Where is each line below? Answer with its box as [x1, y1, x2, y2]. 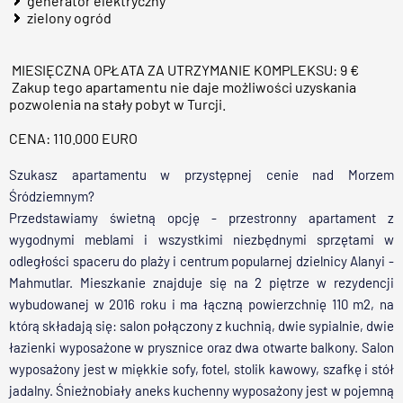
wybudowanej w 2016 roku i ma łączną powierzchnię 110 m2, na [9, 296, 394, 312]
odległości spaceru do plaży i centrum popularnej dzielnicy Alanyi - [9, 253, 394, 269]
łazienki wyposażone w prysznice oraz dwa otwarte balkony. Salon [9, 339, 394, 355]
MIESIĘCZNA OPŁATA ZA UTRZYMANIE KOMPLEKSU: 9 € [9, 61, 359, 78]
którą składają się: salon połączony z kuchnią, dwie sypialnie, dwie [9, 318, 394, 334]
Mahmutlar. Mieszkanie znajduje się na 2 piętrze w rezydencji [9, 274, 394, 291]
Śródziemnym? [9, 188, 94, 204]
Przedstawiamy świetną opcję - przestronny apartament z [9, 210, 394, 226]
